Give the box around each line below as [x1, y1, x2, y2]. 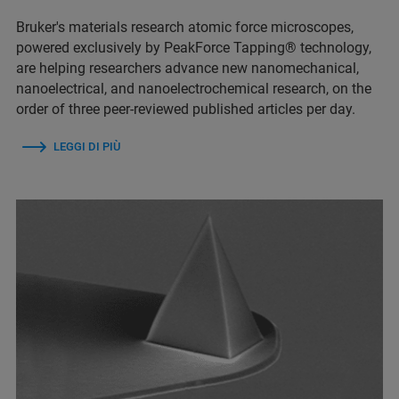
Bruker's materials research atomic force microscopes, [16, 18, 354, 36]
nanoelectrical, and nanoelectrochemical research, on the [16, 79, 371, 97]
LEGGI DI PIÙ [53, 139, 120, 153]
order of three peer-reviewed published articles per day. [16, 100, 355, 118]
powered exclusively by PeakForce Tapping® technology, [16, 38, 371, 56]
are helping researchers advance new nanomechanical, [16, 59, 359, 77]
